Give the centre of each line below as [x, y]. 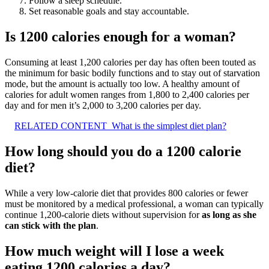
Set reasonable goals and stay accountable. [109, 11]
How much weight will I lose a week [114, 251]
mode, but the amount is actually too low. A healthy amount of [122, 83]
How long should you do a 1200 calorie [123, 151]
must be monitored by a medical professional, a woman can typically [134, 204]
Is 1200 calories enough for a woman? [120, 37]
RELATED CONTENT [61, 125]
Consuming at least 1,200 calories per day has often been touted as [130, 62]
